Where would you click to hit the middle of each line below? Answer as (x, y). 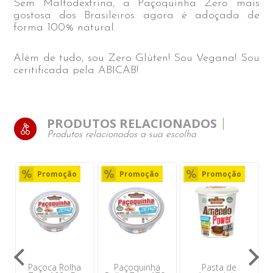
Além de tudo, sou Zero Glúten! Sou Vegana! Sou (136, 58)
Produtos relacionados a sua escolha (122, 135)
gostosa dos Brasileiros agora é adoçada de (136, 16)
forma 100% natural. (65, 28)
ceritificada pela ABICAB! (76, 71)
